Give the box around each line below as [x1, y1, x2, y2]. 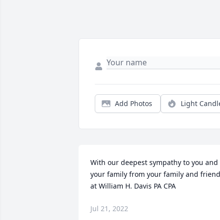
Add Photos [115, 99, 152, 109]
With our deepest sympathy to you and [90, 158, 218, 167]
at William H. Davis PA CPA [90, 181, 176, 191]
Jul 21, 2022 [90, 204, 128, 214]
